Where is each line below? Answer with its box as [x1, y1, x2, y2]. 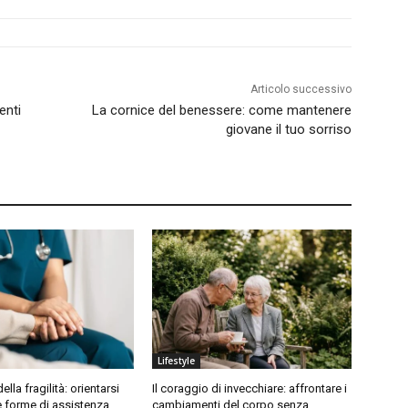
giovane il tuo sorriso [225, 121, 352, 138]
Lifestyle [158, 354, 196, 368]
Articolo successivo [250, 83, 352, 97]
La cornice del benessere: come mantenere [91, 102, 352, 119]
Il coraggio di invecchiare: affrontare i [152, 382, 348, 396]
